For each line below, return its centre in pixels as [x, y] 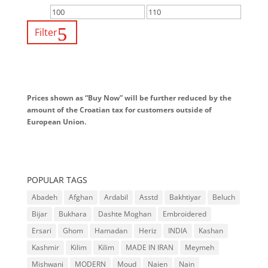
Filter [46, 32]
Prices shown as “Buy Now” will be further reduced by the [129, 98]
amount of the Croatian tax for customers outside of [119, 109]
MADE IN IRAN [149, 247]
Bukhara [72, 214]
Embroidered [184, 214]
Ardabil [116, 197]
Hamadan [111, 230]
